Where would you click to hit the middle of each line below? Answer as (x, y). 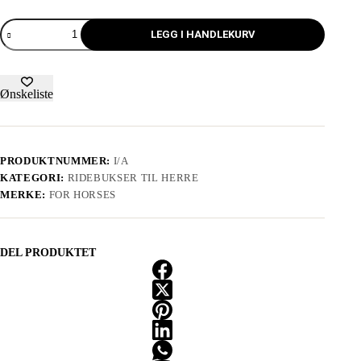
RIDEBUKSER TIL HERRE (133, 177)
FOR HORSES (83, 194)
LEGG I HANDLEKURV (203, 35)
